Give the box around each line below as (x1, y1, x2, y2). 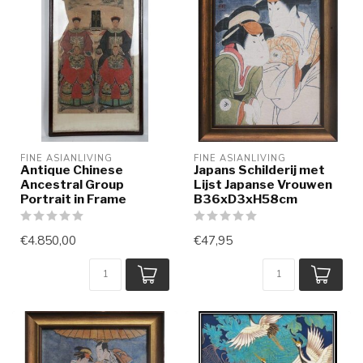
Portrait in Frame (20, 190, 126, 207)
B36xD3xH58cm (194, 190, 297, 207)
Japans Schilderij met (194, 161, 325, 177)
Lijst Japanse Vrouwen (194, 176, 332, 192)
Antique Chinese (20, 161, 123, 177)
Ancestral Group (20, 176, 124, 192)
